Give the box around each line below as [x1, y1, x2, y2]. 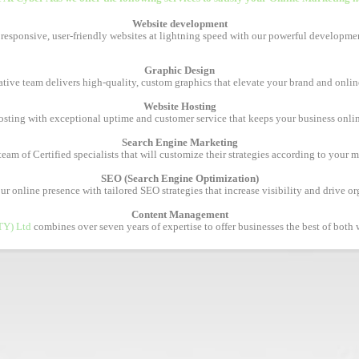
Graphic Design [144, 65, 215, 77]
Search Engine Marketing [121, 137, 238, 149]
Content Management [131, 209, 228, 221]
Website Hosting [143, 101, 216, 113]
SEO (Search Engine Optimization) [100, 173, 259, 185]
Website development [131, 18, 228, 30]
